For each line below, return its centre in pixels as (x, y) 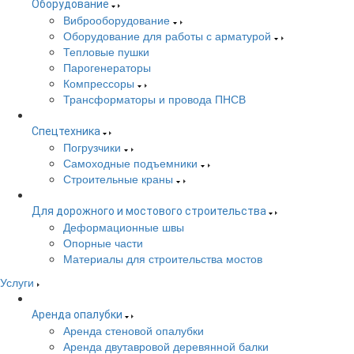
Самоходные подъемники (130, 163)
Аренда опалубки (77, 314)
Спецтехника (66, 131)
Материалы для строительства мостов (163, 258)
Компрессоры (99, 83)
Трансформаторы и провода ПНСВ (154, 99)
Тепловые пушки (106, 51)
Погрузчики (92, 147)
